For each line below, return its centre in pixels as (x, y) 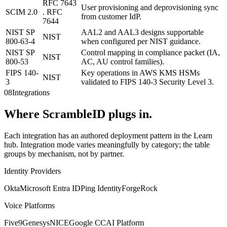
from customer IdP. (111, 17)
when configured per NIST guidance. (141, 42)
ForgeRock (140, 188)
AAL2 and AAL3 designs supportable (142, 32)
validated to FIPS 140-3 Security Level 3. (147, 82)
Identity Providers (32, 171)
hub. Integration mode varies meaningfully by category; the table (107, 145)
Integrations (31, 93)
